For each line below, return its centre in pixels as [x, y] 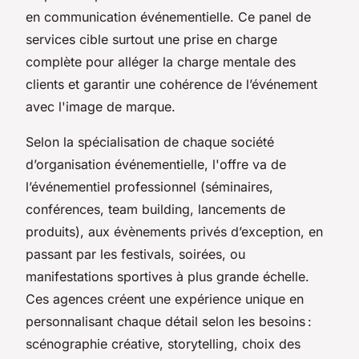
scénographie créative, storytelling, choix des [163, 343]
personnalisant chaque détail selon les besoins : [169, 321]
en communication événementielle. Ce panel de [168, 16]
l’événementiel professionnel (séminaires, [149, 186]
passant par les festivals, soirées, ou [135, 254]
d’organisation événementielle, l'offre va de [156, 164]
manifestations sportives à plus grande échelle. [167, 276]
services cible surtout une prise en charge [151, 39]
